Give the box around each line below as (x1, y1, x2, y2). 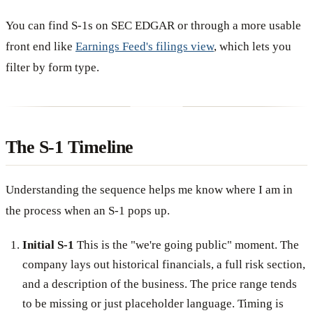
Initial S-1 (22, 238, 74, 252)
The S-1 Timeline (6, 136, 133, 157)
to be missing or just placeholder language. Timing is (22, 296, 284, 310)
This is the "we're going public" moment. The (74, 238, 299, 252)
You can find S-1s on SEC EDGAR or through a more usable (6, 18, 301, 32)
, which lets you (214, 39, 291, 53)
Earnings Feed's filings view (75, 39, 214, 53)
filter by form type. (6, 60, 99, 74)
